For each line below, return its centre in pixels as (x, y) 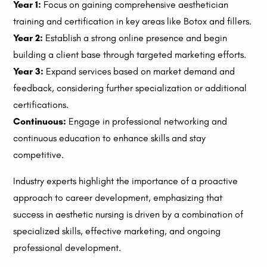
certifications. (41, 105)
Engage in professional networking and (147, 122)
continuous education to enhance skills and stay (110, 138)
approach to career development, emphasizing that (118, 198)
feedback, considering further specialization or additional (130, 88)
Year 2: (28, 38)
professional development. (67, 248)
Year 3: (29, 72)
